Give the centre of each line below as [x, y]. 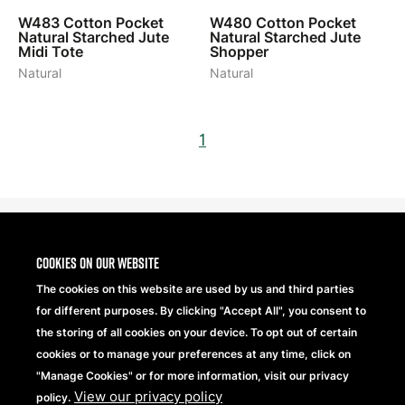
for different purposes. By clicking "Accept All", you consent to [201, 311]
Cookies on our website [98, 263]
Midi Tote [51, 52]
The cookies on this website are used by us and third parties [195, 289]
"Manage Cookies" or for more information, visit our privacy [193, 376]
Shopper [239, 52]
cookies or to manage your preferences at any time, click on [193, 354]
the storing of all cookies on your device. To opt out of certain [197, 332]
